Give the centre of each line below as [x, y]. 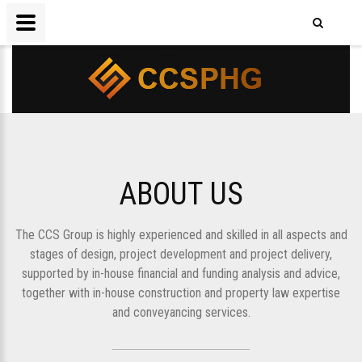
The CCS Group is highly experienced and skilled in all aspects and [181, 235]
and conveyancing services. [181, 312]
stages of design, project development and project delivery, [181, 254]
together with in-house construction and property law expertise [181, 293]
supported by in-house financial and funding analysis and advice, [181, 274]
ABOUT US [181, 194]
